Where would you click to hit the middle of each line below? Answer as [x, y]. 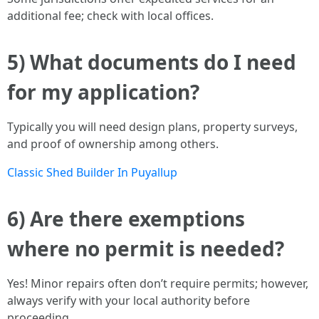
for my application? [103, 92]
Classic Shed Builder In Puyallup [92, 172]
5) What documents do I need [152, 62]
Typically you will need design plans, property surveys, [152, 127]
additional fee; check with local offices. [110, 16]
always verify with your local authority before [129, 300]
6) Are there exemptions [126, 219]
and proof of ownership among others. [113, 144]
